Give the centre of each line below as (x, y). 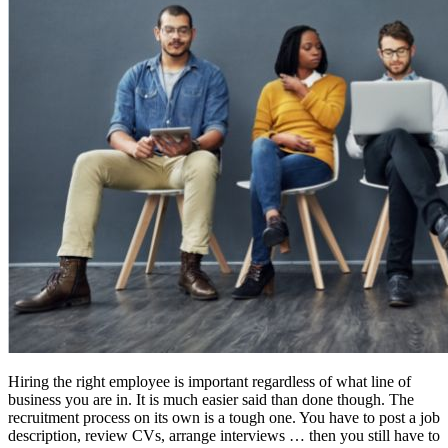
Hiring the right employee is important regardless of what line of (209, 381)
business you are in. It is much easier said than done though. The (211, 399)
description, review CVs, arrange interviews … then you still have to (224, 435)
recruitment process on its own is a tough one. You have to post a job (224, 417)
